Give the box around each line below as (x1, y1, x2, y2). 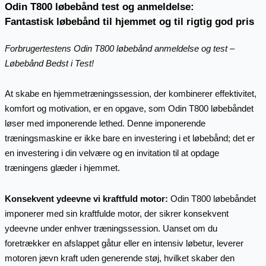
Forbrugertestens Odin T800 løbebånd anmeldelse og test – (4, 43, 235, 54)
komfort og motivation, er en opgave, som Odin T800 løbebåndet (4, 103, 254, 114)
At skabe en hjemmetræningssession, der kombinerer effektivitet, (4, 88, 256, 99)
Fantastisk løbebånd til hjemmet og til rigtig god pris (4, 16, 254, 28)
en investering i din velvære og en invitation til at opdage (4, 148, 219, 159)
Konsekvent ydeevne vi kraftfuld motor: (4, 193, 168, 204)
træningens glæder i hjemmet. (4, 163, 120, 173)
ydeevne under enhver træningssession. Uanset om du (4, 223, 217, 233)
